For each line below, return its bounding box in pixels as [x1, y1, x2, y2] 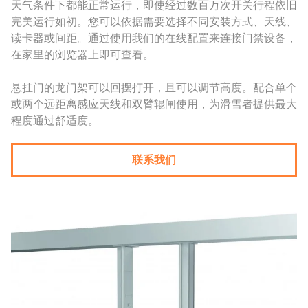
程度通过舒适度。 [11, 113, 99, 127]
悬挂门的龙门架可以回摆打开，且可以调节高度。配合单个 [11, 80, 297, 94]
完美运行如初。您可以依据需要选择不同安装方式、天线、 [11, 14, 297, 28]
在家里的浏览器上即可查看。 [11, 47, 154, 61]
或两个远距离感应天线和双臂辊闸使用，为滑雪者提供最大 [11, 97, 297, 111]
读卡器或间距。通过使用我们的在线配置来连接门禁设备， [11, 31, 297, 45]
